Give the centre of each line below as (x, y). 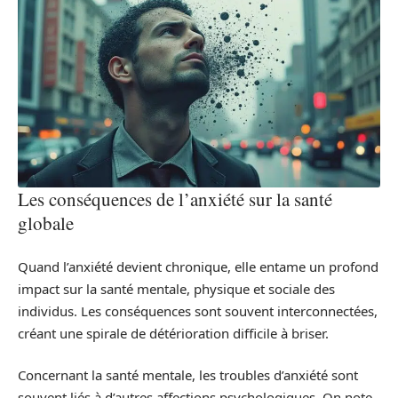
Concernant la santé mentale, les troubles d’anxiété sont (188, 375)
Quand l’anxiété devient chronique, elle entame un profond (198, 266)
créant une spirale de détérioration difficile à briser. (173, 333)
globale (46, 223)
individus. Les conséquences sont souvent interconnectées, (198, 310)
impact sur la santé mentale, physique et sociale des (176, 288)
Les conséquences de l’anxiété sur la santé (175, 199)
